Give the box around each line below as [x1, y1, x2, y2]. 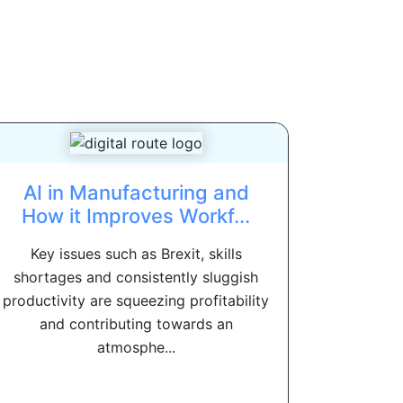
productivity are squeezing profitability [3, 291, 269, 310]
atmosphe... [96, 338, 175, 357]
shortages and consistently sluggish [13, 268, 258, 287]
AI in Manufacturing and [22, 181, 249, 205]
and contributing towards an [39, 315, 233, 334]
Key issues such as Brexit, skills [30, 245, 242, 264]
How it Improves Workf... [22, 204, 250, 228]
